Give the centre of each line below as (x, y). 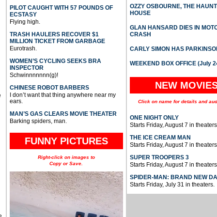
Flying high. (25, 22)
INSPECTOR (26, 68)
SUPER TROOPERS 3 (159, 158)
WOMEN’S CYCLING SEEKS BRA (55, 61)
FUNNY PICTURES (66, 141)
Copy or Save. (66, 164)
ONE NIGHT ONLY (154, 118)
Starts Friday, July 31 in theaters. (172, 185)
